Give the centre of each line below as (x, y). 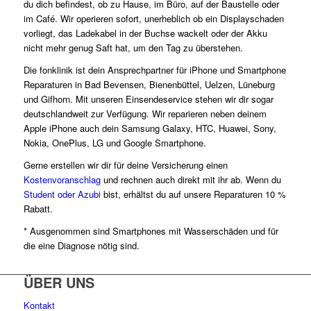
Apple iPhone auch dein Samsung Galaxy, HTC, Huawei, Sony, (150, 128)
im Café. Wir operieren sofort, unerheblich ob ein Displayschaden (153, 19)
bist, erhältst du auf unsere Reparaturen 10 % (193, 194)
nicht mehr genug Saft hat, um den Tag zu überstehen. (133, 48)
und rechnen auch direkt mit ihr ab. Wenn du (191, 180)
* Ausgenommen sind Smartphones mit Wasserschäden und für (151, 231)
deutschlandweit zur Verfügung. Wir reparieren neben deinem (145, 114)
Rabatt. (38, 209)
